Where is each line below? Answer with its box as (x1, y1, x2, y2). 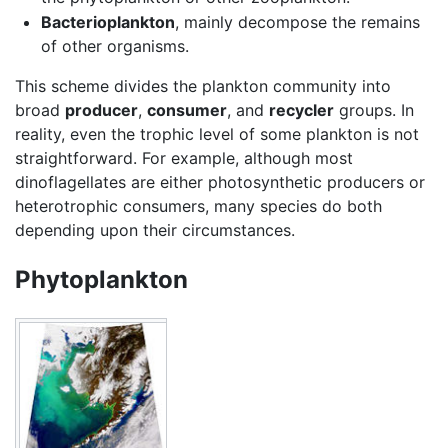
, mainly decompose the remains (174, 12, 420, 33)
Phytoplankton (15, 265, 188, 295)
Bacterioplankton (40, 12, 175, 33)
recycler (269, 100, 334, 121)
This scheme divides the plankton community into (15, 76, 391, 97)
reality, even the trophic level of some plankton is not (15, 124, 419, 145)
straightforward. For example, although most (15, 148, 353, 169)
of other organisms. (40, 36, 189, 57)
